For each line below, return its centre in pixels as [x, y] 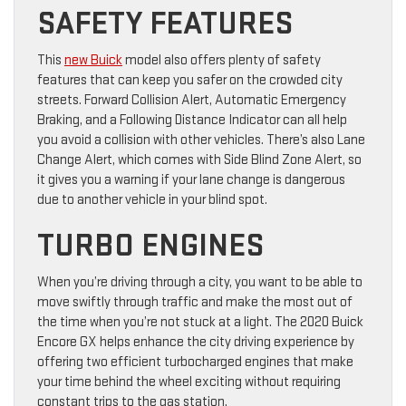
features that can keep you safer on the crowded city [190, 81]
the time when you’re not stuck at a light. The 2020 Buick [200, 323]
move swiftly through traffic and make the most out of [195, 303]
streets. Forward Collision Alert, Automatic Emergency [192, 101]
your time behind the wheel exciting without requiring [189, 382]
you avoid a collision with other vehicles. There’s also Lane [201, 140]
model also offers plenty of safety [222, 61]
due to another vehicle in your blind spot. [152, 200]
